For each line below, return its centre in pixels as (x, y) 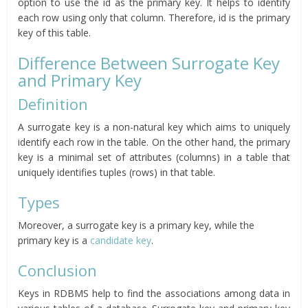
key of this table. (55, 33)
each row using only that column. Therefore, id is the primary (154, 18)
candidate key (121, 241)
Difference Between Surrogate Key (149, 63)
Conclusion (58, 271)
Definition (53, 104)
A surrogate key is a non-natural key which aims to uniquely (154, 127)
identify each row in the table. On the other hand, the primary (154, 142)
